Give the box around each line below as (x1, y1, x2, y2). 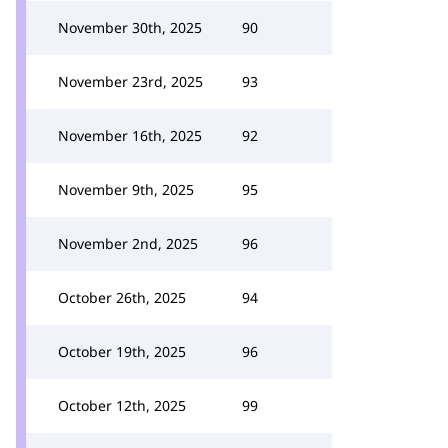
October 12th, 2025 (58, 396, 186, 415)
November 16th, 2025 (58, 126, 202, 145)
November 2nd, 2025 (58, 234, 198, 253)
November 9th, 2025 (58, 180, 194, 199)
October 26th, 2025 (58, 288, 186, 307)
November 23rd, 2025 (58, 72, 203, 91)
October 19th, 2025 (58, 342, 186, 361)
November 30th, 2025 (58, 18, 202, 37)
